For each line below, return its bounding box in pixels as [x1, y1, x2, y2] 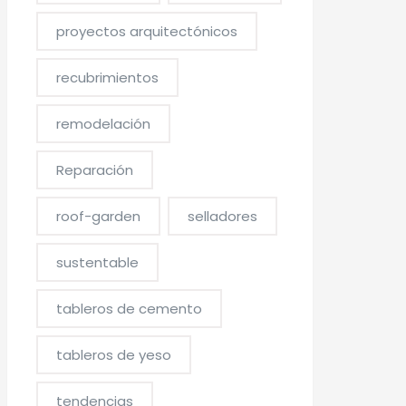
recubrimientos [56, 68, 159, 87]
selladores [188, 207, 258, 226]
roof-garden [56, 207, 141, 226]
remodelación [56, 114, 151, 133]
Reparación [56, 160, 134, 179]
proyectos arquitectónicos [56, 22, 238, 41]
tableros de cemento [56, 299, 203, 318]
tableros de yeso [56, 345, 172, 364]
